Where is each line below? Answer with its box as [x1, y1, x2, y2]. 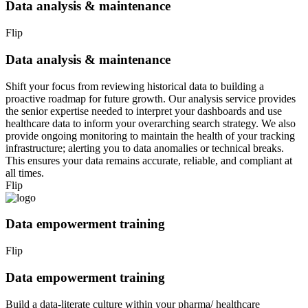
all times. [5, 166, 44, 179]
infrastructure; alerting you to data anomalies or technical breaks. [5, 142, 284, 154]
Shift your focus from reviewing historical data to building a [5, 80, 264, 92]
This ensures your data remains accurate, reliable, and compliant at [5, 154, 292, 166]
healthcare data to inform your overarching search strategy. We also [5, 117, 296, 129]
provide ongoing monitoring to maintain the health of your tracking [5, 129, 295, 142]
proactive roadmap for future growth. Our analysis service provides [5, 92, 296, 104]
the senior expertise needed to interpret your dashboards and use [5, 104, 282, 117]
